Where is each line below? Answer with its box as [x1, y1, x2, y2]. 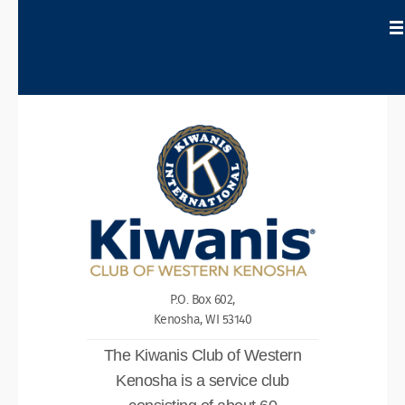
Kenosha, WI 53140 [153, 309, 252, 330]
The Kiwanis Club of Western [103, 345, 302, 364]
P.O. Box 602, [170, 289, 235, 310]
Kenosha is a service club [116, 371, 289, 390]
